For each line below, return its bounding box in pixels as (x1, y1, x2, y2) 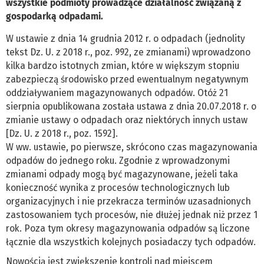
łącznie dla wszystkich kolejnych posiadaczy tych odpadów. (6, 236, 258, 248)
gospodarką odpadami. (6, 11, 105, 22)
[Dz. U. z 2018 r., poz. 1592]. (6, 128, 120, 140)
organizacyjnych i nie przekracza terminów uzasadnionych (6, 196, 251, 207)
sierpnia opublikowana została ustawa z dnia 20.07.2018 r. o (6, 101, 256, 113)
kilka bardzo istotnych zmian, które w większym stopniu (6, 60, 239, 72)
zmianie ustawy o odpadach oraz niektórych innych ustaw (6, 114, 247, 126)
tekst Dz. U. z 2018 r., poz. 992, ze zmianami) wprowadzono (6, 47, 250, 58)
